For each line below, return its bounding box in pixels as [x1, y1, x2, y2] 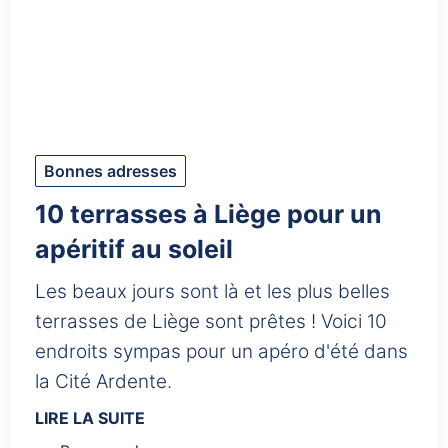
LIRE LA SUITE [35, 408, 145, 429]
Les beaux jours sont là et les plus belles [35, 280, 390, 304]
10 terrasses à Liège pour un [35, 199, 382, 230]
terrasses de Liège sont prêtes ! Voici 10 [35, 310, 387, 334]
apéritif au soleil [35, 234, 233, 265]
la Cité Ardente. [35, 370, 172, 394]
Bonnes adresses [44, 161, 177, 182]
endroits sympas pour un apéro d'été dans [35, 340, 408, 364]
